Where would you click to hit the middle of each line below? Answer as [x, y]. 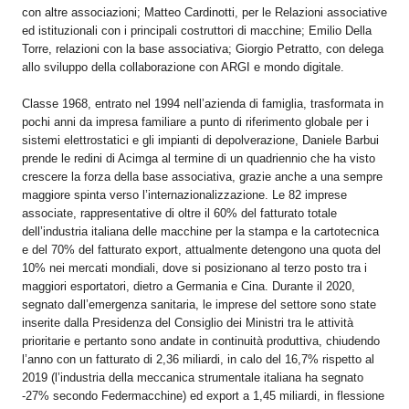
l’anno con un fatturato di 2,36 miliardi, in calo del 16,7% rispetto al [198, 359]
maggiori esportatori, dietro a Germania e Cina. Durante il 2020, [189, 286]
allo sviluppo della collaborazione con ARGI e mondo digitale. [183, 67]
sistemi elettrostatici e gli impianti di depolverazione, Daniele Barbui [200, 140]
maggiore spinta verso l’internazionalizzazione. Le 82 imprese [184, 194]
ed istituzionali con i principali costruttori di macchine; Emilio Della [197, 30]
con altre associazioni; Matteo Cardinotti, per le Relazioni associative [204, 12]
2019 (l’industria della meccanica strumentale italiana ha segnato [193, 377]
